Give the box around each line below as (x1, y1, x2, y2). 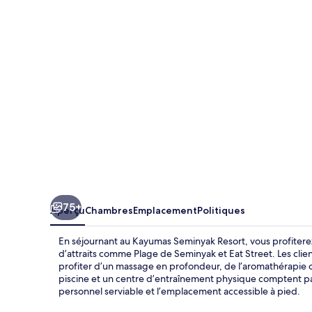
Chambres (85, 203, 133, 217)
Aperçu (50, 203, 85, 217)
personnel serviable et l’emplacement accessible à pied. (58, 284, 300, 297)
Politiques (197, 203, 245, 217)
